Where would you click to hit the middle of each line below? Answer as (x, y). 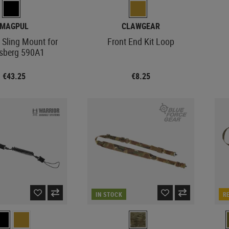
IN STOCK (109, 194)
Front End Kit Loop (141, 41)
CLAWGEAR (141, 26)
